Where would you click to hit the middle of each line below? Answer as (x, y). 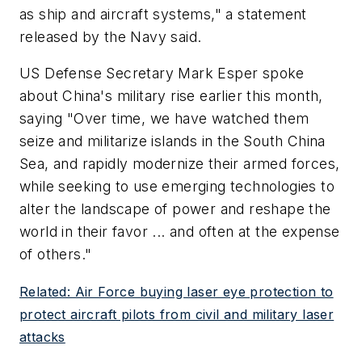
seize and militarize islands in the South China (173, 141)
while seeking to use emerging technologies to (177, 187)
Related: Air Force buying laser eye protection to (177, 291)
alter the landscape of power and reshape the (175, 209)
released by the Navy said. (111, 36)
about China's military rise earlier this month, (171, 96)
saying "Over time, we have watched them (164, 119)
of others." (56, 255)
